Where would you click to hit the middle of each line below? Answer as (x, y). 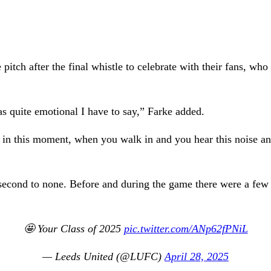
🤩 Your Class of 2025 (73, 228)
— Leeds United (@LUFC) (103, 256)
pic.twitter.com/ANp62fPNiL (186, 228)
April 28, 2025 (197, 256)
